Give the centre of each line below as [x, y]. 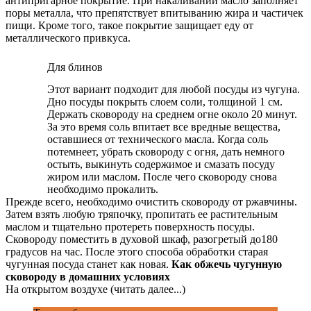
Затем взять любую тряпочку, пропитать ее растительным [142, 215]
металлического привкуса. [68, 38]
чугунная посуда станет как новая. [89, 264]
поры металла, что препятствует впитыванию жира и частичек [154, 13]
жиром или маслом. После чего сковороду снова [162, 177]
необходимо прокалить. [103, 190]
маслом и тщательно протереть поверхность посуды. [130, 227]
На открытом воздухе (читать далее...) [95, 289]
